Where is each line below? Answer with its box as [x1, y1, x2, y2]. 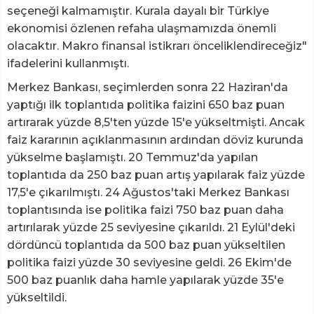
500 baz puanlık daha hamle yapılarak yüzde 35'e [7, 273, 284, 287]
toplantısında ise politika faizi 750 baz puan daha [7, 203, 284, 217]
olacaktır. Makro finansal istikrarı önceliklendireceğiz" [7, 39, 307, 53]
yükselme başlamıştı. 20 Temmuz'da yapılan [7, 151, 258, 165]
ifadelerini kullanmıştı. [7, 57, 129, 71]
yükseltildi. [7, 291, 67, 305]
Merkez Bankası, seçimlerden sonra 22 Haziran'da [7, 81, 288, 95]
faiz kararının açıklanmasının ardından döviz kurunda [7, 133, 303, 147]
